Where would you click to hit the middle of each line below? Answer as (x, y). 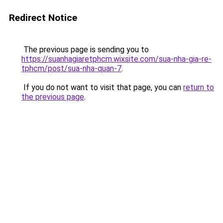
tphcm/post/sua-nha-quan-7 (71, 68)
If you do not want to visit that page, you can (102, 87)
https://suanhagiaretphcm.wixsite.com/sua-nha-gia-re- (116, 59)
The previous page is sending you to (85, 50)
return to (199, 87)
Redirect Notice (43, 18)
